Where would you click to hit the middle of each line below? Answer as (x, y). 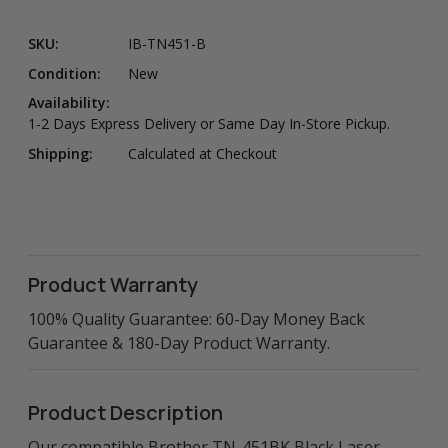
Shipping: (60, 153)
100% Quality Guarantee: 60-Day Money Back (196, 318)
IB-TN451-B (167, 44)
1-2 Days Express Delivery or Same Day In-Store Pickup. (209, 124)
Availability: (69, 103)
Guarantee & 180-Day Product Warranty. (179, 342)
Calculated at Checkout (202, 153)
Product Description (125, 412)
